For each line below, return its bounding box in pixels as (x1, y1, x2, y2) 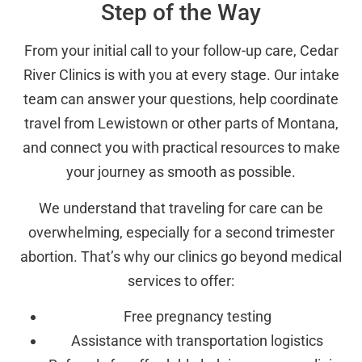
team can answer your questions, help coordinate (23, 90, 339, 108)
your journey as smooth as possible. (66, 163, 296, 181)
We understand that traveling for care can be (39, 199, 323, 217)
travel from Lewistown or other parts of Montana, (23, 115, 339, 133)
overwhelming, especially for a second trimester (27, 223, 335, 241)
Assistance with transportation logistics (71, 332, 323, 350)
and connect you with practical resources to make (22, 139, 340, 157)
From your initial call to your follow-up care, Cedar (23, 42, 339, 60)
